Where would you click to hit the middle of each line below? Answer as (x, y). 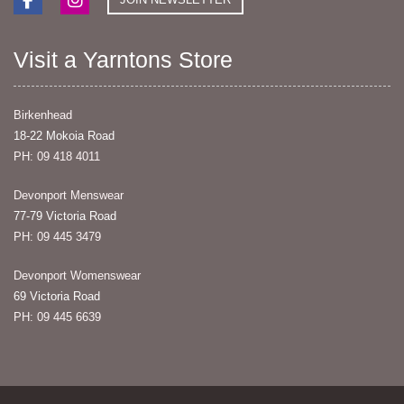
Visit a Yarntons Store (123, 59)
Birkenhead (43, 115)
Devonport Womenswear (77, 275)
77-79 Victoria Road (65, 216)
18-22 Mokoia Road (64, 135)
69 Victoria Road (57, 296)
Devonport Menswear (69, 195)
